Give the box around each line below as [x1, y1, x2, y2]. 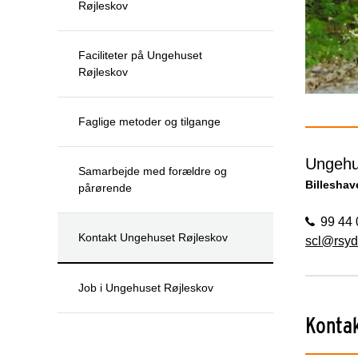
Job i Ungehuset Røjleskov [78, 280, 213, 294]
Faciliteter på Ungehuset [78, 48, 202, 62]
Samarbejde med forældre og [78, 164, 227, 177]
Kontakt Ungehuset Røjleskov [78, 230, 228, 244]
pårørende [78, 181, 132, 194]
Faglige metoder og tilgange [78, 114, 221, 128]
